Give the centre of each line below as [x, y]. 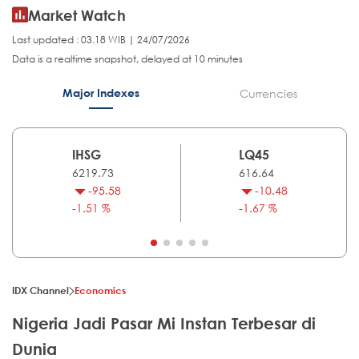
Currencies [268, 94]
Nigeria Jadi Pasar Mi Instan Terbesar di [164, 324]
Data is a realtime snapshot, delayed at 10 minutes [127, 59]
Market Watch [77, 16]
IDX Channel [40, 290]
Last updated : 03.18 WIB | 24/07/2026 [101, 40]
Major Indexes [101, 93]
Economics [100, 290]
